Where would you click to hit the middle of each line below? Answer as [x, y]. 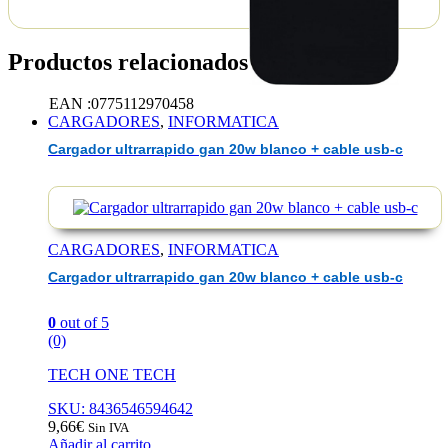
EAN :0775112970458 [121, 104]
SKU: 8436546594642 [120, 408]
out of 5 [82, 322]
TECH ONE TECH [112, 374]
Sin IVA [108, 427]
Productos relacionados [128, 61]
